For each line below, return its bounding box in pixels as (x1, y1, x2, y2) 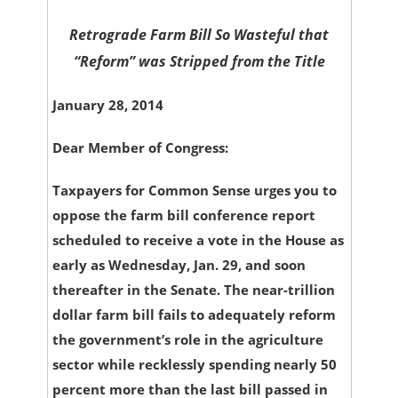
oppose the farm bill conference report (52, 206, 315, 225)
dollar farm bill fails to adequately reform (52, 306, 336, 324)
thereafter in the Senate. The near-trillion (52, 281, 335, 299)
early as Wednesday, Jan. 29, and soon (52, 256, 306, 275)
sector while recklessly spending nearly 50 (52, 355, 337, 374)
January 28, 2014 (52, 96, 163, 115)
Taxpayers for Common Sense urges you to (52, 181, 337, 200)
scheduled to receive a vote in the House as (52, 231, 344, 250)
